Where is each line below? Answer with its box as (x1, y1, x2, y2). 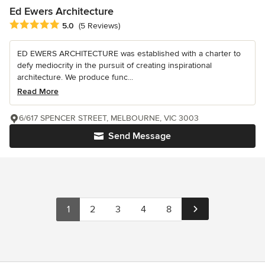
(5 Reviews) (79, 21, 120, 31)
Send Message (108, 130, 171, 143)
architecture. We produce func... (17, 72, 133, 83)
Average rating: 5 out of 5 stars (9, 19, 135, 31)
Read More (17, 86, 59, 97)
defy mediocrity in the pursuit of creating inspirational (17, 60, 212, 71)
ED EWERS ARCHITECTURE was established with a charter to (17, 49, 241, 59)
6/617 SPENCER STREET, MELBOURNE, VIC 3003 (19, 113, 199, 124)
